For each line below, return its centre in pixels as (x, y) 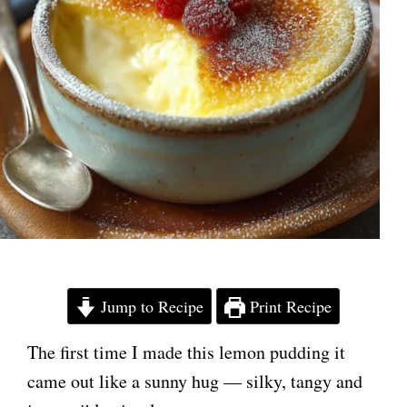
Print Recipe (289, 307)
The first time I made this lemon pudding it (186, 352)
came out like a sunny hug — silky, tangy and (195, 382)
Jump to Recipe (150, 307)
